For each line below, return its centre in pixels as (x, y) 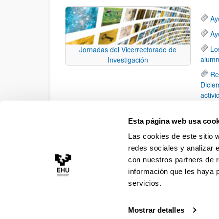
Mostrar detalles (156, 210)
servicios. (145, 183)
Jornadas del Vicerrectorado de (128, 49)
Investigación (128, 59)
